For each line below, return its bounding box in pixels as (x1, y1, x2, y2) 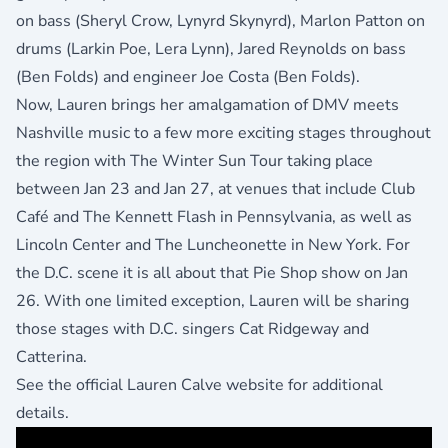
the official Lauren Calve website (48, 374, 284, 397)
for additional (284, 374, 383, 397)
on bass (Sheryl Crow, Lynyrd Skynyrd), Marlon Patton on (16, 10, 425, 33)
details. (16, 402, 69, 425)
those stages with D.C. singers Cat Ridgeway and (16, 318, 369, 341)
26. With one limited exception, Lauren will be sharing (16, 290, 409, 313)
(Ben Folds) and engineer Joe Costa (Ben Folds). (16, 66, 360, 89)
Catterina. (16, 346, 87, 369)
